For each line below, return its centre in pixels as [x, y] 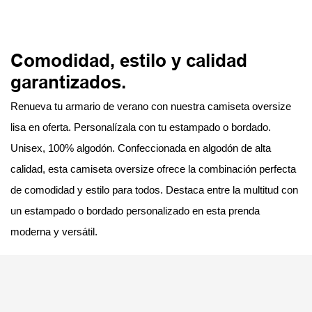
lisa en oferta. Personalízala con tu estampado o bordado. [141, 127]
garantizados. [68, 82]
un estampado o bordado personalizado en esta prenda [135, 211]
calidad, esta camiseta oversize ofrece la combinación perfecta [153, 169]
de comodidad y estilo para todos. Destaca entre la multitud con [154, 190]
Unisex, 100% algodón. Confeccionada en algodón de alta [141, 148]
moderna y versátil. [54, 232]
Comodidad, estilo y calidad [129, 60]
